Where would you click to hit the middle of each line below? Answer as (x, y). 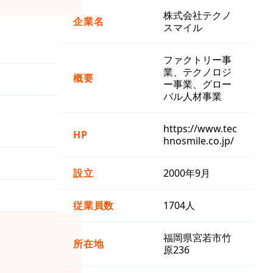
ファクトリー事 (197, 59)
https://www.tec (200, 128)
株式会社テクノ (197, 15)
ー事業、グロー (197, 84)
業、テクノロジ (197, 72)
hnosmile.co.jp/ (199, 140)
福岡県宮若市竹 (197, 237)
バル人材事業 (193, 96)
